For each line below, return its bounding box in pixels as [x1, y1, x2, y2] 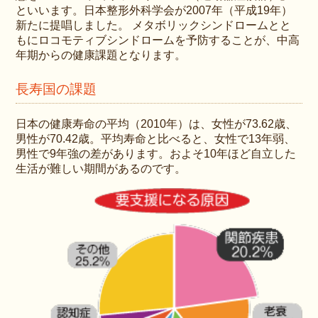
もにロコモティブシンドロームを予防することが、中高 [16, 34, 300, 47]
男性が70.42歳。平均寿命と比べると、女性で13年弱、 [16, 133, 296, 146]
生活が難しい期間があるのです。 [16, 163, 187, 175]
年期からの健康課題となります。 [16, 49, 187, 62]
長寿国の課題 [16, 82, 97, 97]
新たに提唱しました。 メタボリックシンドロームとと [16, 19, 292, 32]
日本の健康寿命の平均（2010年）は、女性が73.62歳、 [16, 118, 297, 131]
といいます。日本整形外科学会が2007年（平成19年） [16, 4, 293, 17]
